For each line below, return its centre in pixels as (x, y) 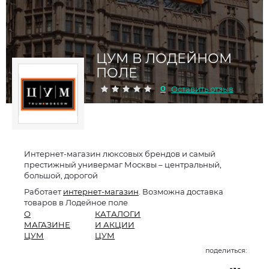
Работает (44, 192)
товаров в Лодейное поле (76, 202)
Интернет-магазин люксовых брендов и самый (120, 154)
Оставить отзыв (202, 89)
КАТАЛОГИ (118, 214)
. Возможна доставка (181, 192)
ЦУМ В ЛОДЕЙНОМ (164, 59)
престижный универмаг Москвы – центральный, (123, 165)
